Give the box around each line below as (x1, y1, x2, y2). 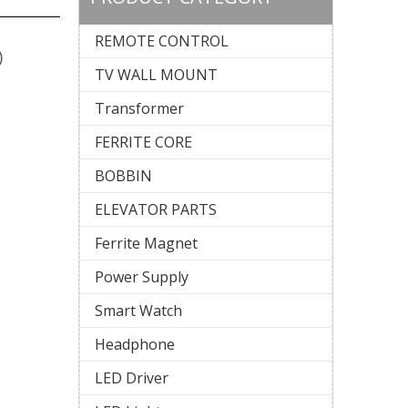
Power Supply (95, 267, 189, 287)
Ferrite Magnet (95, 233, 198, 253)
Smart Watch (95, 301, 182, 321)
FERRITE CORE (95, 132, 192, 152)
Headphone (95, 334, 175, 354)
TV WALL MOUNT (95, 65, 218, 85)
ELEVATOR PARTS (95, 199, 217, 219)
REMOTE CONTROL (95, 31, 229, 51)
